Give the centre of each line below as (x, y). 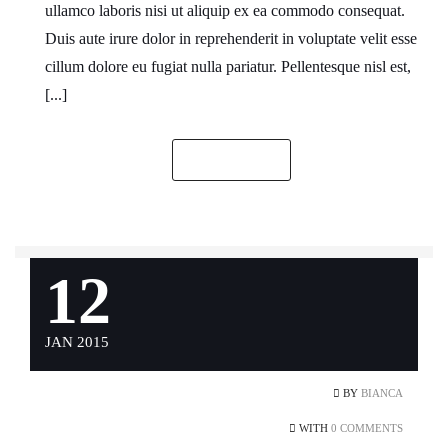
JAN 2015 (77, 342)
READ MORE (231, 159)
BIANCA (382, 393)
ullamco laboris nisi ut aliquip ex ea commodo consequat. (225, 10)
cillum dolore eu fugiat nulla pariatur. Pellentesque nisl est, (228, 66)
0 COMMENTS (367, 428)
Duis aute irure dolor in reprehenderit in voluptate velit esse (231, 38)
